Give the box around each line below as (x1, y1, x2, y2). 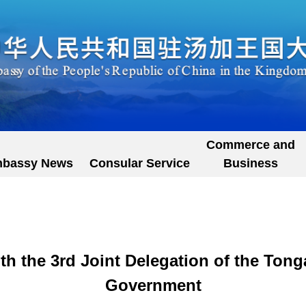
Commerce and (206, 138, 295, 152)
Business (223, 156, 278, 170)
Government (105, 276, 201, 294)
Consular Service (89, 156, 190, 170)
